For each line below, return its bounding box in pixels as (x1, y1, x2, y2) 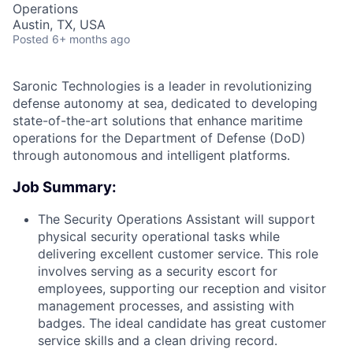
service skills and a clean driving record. (38, 333, 277, 349)
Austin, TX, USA (13, 17, 106, 32)
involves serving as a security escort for (38, 263, 277, 280)
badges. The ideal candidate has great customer (38, 315, 326, 332)
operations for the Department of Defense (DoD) (13, 130, 306, 146)
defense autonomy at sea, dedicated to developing (13, 95, 318, 111)
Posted (13, 32, 49, 46)
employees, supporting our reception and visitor (38, 281, 326, 297)
